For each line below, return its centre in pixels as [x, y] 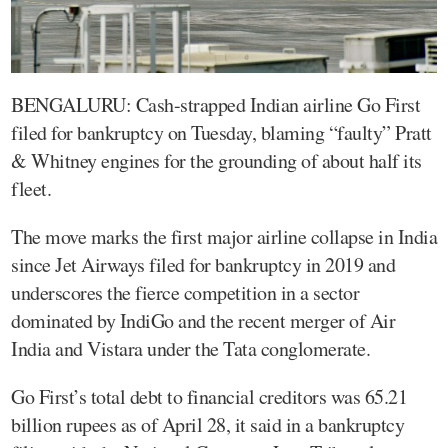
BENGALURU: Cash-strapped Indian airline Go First [215, 104]
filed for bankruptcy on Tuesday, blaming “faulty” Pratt [221, 132]
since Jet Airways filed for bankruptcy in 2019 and [203, 264]
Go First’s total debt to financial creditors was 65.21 [209, 396]
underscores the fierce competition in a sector [185, 292]
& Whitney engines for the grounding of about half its [216, 160]
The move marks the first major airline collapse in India [224, 236]
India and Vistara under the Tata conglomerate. [190, 348]
